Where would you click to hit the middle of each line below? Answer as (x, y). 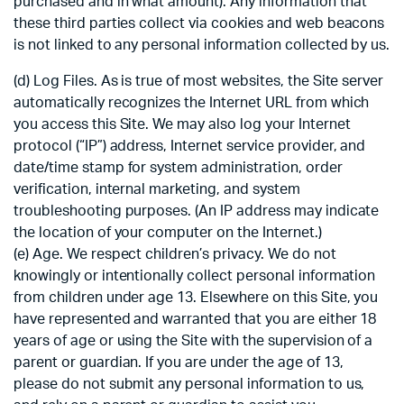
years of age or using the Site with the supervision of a (193, 341)
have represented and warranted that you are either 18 (195, 320)
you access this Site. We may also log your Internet (182, 125)
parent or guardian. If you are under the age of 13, (179, 363)
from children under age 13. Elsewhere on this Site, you (196, 298)
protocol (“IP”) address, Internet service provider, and (190, 147)
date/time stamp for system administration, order (178, 168)
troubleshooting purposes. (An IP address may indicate (197, 211)
